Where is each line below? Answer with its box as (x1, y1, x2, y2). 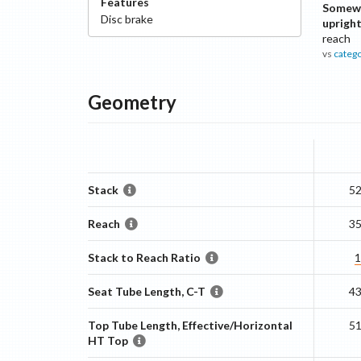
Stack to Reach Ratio (87, 251, 201, 264)
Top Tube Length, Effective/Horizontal (87, 318, 293, 332)
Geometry (87, 90, 176, 114)
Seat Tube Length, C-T (87, 284, 205, 298)
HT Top (87, 334, 128, 347)
